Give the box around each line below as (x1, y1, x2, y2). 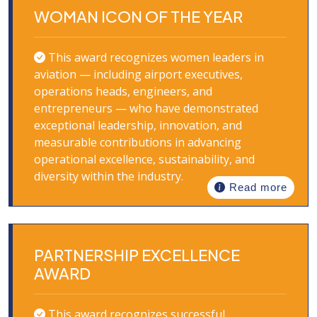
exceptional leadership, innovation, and (34, 117, 242, 133)
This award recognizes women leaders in (45, 50, 264, 65)
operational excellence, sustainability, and (34, 151, 255, 167)
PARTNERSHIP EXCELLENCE (34, 245, 240, 265)
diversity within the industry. (34, 168, 183, 184)
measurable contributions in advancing (34, 134, 241, 150)
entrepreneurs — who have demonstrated (34, 100, 258, 116)
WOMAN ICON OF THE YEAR (34, 6, 243, 26)
